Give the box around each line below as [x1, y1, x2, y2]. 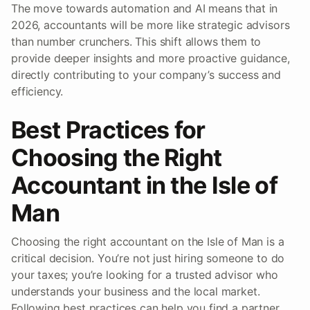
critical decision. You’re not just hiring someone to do [11, 250, 285, 265]
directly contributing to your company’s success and [11, 67, 281, 82]
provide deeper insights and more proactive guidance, [11, 51, 290, 65]
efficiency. [11, 84, 64, 98]
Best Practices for [11, 115, 206, 144]
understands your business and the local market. [11, 284, 260, 298]
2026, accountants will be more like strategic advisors [11, 17, 290, 32]
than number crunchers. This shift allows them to [11, 34, 262, 48]
